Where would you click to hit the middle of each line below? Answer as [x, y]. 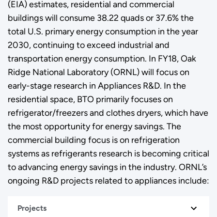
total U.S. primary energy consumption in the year [103, 31]
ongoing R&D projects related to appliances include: [108, 180]
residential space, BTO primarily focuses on [90, 99]
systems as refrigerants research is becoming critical [108, 153]
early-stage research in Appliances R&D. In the [97, 85]
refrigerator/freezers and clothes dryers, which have [108, 113]
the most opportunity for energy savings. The [94, 126]
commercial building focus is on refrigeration [93, 140]
